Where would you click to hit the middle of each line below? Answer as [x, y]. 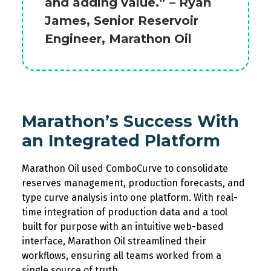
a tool [215, 212]
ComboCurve [134, 168]
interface [42, 241]
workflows [44, 256]
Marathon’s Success [109, 121]
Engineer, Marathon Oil [118, 39]
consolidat [199, 168]
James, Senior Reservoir [122, 21]
